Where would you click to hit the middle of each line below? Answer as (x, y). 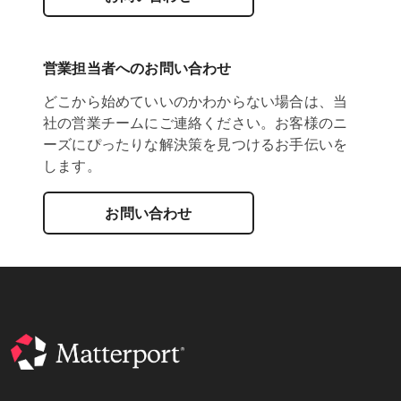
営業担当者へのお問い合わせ (137, 68)
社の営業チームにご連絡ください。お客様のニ (196, 123)
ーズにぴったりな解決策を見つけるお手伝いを (196, 145)
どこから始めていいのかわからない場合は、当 (196, 102)
